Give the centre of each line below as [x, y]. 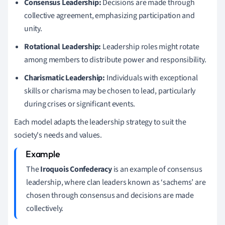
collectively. [45, 208]
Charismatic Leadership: [65, 78]
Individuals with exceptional [151, 78]
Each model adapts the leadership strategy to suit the [100, 122]
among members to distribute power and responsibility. [115, 60]
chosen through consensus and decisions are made [110, 195]
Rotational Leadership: [63, 46]
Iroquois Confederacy [76, 169]
